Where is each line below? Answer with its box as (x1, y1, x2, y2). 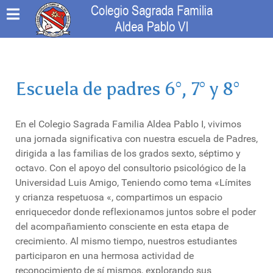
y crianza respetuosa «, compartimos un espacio (15, 191, 222, 203)
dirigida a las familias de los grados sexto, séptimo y (15, 147, 241, 159)
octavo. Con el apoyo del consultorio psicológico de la (15, 162, 246, 174)
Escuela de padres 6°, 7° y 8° (15, 77, 239, 100)
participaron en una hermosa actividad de (15, 250, 194, 261)
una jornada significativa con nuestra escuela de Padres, (15, 133, 258, 144)
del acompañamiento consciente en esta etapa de (15, 221, 229, 232)
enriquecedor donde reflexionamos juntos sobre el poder (15, 206, 256, 218)
